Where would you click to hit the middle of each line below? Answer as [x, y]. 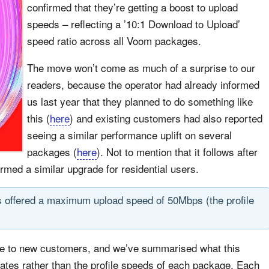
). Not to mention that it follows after [177, 152]
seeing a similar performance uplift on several [129, 135]
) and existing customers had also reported [166, 118]
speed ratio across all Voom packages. [114, 41]
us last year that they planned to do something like [140, 101]
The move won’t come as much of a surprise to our [141, 68]
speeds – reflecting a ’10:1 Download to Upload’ [134, 24]
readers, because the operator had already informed [143, 84]
